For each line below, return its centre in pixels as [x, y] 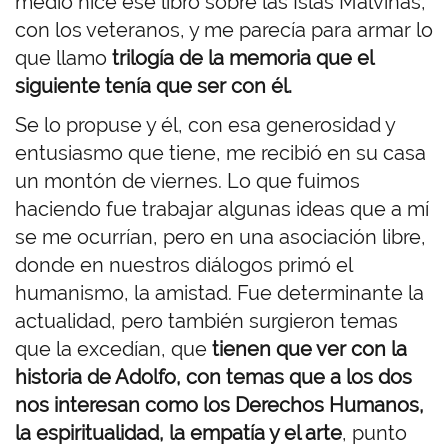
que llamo [63, 58]
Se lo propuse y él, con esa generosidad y [205, 125]
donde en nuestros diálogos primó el [183, 265]
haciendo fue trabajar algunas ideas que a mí [222, 209]
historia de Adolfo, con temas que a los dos [213, 377]
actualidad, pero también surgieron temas [206, 321]
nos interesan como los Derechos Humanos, [219, 405]
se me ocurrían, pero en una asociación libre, [220, 237]
